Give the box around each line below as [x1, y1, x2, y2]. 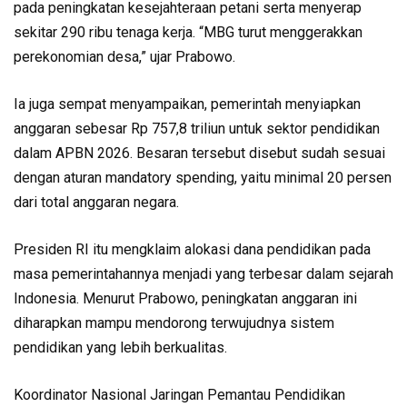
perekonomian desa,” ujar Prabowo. [14, 48, 235, 66]
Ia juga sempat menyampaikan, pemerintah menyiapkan [14, 95, 361, 114]
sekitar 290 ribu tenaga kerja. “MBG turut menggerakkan [14, 24, 362, 42]
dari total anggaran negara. [14, 194, 179, 212]
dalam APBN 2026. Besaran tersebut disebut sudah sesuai [14, 144, 385, 163]
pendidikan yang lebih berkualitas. [14, 339, 227, 357]
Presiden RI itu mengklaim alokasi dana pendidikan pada [14, 241, 371, 259]
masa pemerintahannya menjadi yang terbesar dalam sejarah [14, 265, 393, 283]
